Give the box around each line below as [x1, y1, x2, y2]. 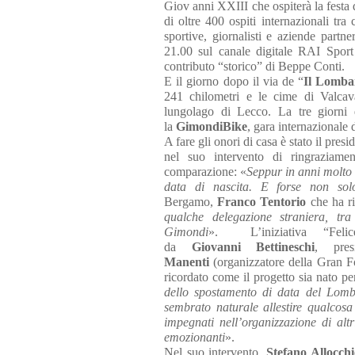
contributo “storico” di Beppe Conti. [164, 59, 345, 73]
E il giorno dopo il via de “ [164, 74, 304, 88]
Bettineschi [256, 240, 315, 254]
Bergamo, [164, 195, 218, 208]
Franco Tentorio [217, 195, 307, 208]
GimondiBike [176, 120, 247, 133]
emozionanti [164, 330, 225, 344]
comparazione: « [164, 165, 246, 178]
